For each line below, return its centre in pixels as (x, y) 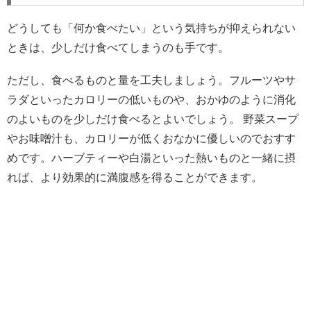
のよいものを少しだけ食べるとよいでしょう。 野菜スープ (153, 119)
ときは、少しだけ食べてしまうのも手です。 (118, 48)
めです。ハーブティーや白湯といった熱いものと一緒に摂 (151, 158)
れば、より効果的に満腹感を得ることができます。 (135, 178)
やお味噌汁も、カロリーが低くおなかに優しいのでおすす (151, 139)
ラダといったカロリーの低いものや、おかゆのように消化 (151, 100)
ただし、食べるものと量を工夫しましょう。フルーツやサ (151, 81)
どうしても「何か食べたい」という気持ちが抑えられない (151, 28)
